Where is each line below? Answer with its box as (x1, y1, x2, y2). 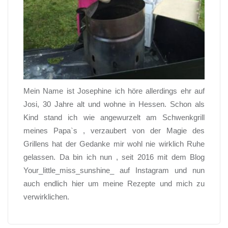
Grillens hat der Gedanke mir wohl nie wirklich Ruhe (23, 139, 205, 149)
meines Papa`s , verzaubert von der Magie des (23, 126, 205, 135)
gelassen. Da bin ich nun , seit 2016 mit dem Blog (23, 153, 205, 162)
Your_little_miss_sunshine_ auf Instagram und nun (23, 166, 205, 175)
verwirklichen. (23, 192, 69, 202)
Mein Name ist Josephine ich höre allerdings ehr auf (23, 87, 205, 96)
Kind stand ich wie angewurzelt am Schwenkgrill (23, 113, 205, 122)
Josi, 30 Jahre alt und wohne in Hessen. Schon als (23, 100, 205, 109)
